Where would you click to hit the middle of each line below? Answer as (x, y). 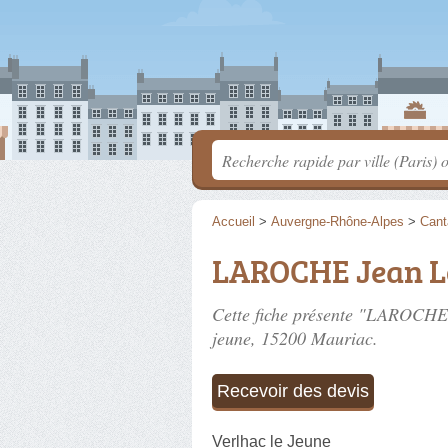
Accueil (233, 221)
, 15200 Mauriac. (314, 338)
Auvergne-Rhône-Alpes (337, 221)
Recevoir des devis (293, 391)
